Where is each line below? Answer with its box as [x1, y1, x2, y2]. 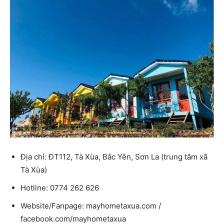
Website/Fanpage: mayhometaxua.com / [20, 200, 161, 210]
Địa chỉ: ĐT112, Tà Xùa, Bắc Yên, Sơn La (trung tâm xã [20, 151, 207, 161]
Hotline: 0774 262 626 [20, 182, 99, 192]
